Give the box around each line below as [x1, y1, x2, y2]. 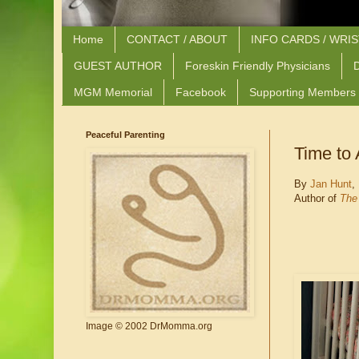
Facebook [175, 85, 226, 99]
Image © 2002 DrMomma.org [86, 321, 212, 333]
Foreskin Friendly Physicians [185, 59, 330, 73]
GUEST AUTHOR [74, 59, 162, 73]
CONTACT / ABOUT [127, 33, 228, 46]
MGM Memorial [74, 85, 152, 99]
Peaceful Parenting [86, 130, 165, 140]
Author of [294, 192, 340, 205]
